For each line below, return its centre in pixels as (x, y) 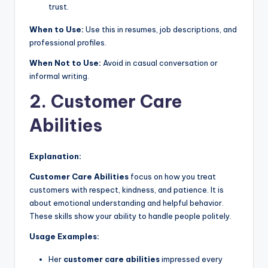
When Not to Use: (65, 63)
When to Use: (57, 29)
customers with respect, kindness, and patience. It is (127, 190)
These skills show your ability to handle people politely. (130, 216)
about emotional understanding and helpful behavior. (127, 203)
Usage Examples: (64, 236)
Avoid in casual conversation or (159, 63)
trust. (59, 7)
